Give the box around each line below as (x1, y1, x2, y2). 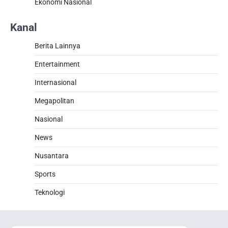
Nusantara (35, 152, 69, 160)
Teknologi (35, 188, 65, 197)
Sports (35, 170, 55, 179)
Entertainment (35, 60, 80, 69)
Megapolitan (35, 97, 74, 105)
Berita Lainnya (35, 42, 80, 50)
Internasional (35, 78, 76, 87)
